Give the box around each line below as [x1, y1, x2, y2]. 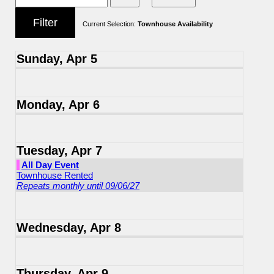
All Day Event [21, 160, 79, 170]
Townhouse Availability [138, 20, 213, 28]
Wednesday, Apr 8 [17, 221, 121, 234]
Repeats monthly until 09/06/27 [17, 180, 139, 191]
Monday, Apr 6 [17, 98, 100, 111]
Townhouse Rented [17, 170, 93, 180]
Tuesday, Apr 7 [17, 144, 102, 157]
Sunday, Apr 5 [17, 52, 97, 65]
